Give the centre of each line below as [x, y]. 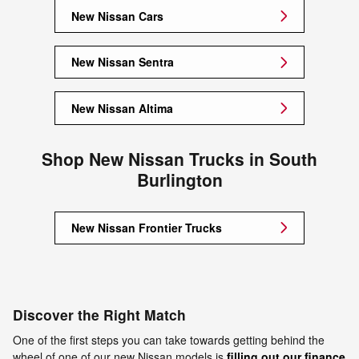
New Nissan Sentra [123, 62]
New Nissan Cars [117, 16]
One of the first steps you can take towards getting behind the [169, 339]
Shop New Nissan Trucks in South [179, 159]
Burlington [179, 179]
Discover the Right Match [99, 315]
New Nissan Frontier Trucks [147, 227]
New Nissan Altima [122, 108]
